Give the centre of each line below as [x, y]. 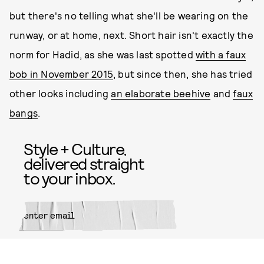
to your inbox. [70, 178]
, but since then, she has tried [183, 74]
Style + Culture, [75, 148]
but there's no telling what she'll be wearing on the [129, 15]
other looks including [60, 93]
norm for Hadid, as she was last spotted [103, 54]
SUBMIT [157, 247]
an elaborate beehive [161, 93]
